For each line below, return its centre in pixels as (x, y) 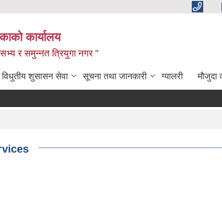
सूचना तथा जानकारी (115, 76)
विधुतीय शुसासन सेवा (35, 76)
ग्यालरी (172, 76)
